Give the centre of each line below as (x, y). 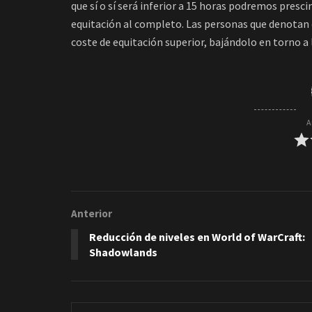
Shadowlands (123, 252)
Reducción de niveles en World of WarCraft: (197, 237)
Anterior (92, 213)
